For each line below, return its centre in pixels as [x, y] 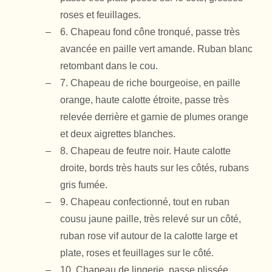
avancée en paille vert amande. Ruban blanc [156, 49]
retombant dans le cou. [109, 66]
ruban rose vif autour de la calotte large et [149, 236]
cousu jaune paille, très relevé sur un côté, [151, 219]
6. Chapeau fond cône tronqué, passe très [150, 32]
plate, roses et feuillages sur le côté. [137, 253]
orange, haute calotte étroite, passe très [144, 100]
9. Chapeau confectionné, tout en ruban [145, 202]
